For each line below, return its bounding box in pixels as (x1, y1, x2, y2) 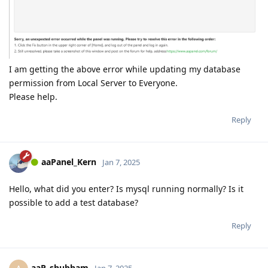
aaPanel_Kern (41, 156, 96, 168)
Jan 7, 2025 (102, 157, 140, 168)
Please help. (9, 90, 57, 102)
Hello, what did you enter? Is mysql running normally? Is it (9, 182, 243, 194)
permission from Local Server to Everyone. (9, 77, 178, 89)
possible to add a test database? (9, 196, 138, 208)
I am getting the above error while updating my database (9, 63, 240, 75)
